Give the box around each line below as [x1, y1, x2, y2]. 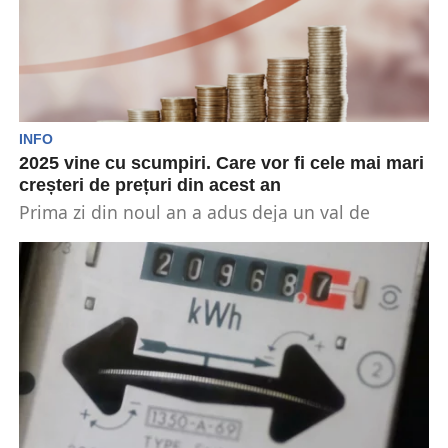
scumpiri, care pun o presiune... [18, 222, 282, 246]
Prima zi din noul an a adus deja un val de [18, 200, 370, 224]
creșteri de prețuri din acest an [18, 175, 281, 195]
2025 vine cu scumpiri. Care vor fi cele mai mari [18, 153, 424, 173]
